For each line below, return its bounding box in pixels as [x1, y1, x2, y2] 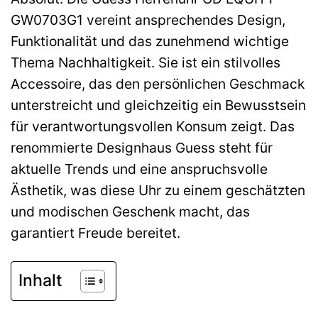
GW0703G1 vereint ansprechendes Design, [11, 11, 285, 28]
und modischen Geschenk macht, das [11, 202, 250, 220]
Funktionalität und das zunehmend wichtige [11, 32, 289, 50]
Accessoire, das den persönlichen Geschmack [11, 75, 305, 92]
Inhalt [18, 270, 62, 290]
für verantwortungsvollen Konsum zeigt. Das [11, 117, 295, 135]
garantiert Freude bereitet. [11, 224, 180, 241]
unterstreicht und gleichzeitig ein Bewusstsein [11, 96, 306, 114]
